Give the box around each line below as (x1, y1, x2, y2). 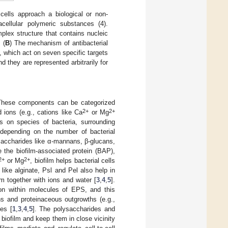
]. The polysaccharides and (32, 205, 115, 213)
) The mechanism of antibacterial (9, 39, 108, 47)
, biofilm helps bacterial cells (30, 157, 115, 165)
